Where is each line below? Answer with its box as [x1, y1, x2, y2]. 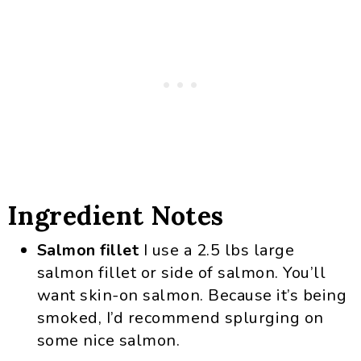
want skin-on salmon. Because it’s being [36, 284, 347, 306]
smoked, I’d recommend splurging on [36, 307, 324, 329]
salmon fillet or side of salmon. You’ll [36, 262, 326, 284]
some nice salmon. [36, 330, 180, 351]
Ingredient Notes [6, 199, 224, 232]
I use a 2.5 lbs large [143, 239, 295, 261]
